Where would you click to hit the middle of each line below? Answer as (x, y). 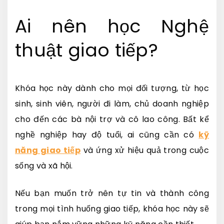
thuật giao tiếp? (87, 50)
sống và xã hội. (44, 165)
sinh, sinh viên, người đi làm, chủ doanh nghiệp (112, 103)
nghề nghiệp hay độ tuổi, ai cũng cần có (107, 134)
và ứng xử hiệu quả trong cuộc (145, 150)
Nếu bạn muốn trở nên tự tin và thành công (112, 193)
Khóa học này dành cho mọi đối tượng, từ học (112, 88)
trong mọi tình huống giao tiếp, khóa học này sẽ (112, 208)
